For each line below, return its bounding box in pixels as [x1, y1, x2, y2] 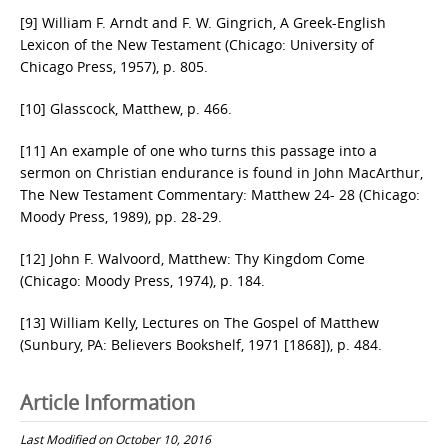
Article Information [20, 388, 195, 416]
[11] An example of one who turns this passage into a [20, 141, 377, 160]
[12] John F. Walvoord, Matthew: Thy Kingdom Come [20, 249, 365, 268]
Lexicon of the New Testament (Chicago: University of [20, 35, 374, 54]
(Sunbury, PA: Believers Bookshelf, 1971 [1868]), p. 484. [20, 335, 382, 354]
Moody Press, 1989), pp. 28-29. [20, 207, 222, 226]
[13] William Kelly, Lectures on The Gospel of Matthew [20, 313, 379, 332]
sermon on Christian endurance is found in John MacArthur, [20, 163, 423, 182]
